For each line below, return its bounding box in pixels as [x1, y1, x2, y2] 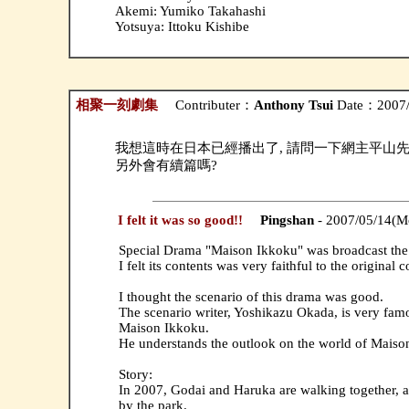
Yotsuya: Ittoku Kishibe [114, 18, 249, 34]
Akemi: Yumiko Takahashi [114, 3, 266, 18]
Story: [118, 366, 152, 382]
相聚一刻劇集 [75, 97, 162, 112]
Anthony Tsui [253, 97, 337, 112]
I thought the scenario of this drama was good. [118, 288, 383, 304]
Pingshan [259, 212, 314, 227]
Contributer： [161, 97, 254, 112]
